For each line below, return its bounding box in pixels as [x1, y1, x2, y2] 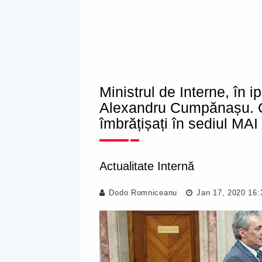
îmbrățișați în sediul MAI [99, 115, 258, 132]
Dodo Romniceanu [109, 188, 177, 197]
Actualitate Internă [99, 160, 194, 173]
